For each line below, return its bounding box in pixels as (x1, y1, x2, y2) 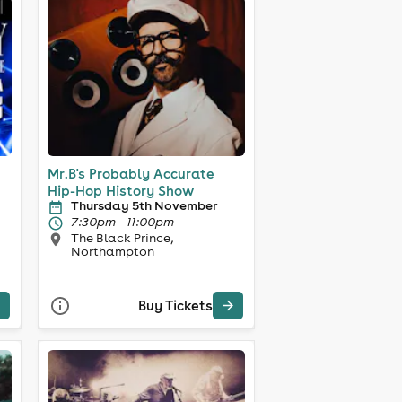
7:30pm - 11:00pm (70, 213, 174, 230)
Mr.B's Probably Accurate (47, 164, 214, 182)
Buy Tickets (137, 297, 213, 315)
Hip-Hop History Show (47, 181, 194, 199)
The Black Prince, (70, 229, 173, 246)
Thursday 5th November (70, 197, 217, 214)
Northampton (70, 242, 154, 259)
